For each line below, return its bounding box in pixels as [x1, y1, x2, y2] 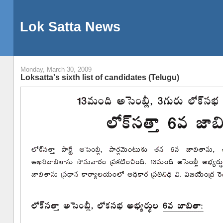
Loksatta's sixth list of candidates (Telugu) [20, 73, 179, 82]
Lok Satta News [19, 19, 120, 34]
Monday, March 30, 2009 [20, 66, 92, 74]
